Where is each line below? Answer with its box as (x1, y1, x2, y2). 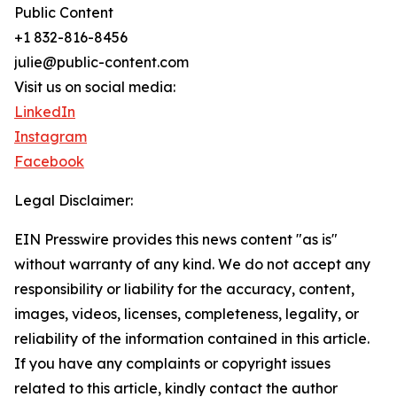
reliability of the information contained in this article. (14, 330, 370, 348)
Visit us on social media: (14, 78, 175, 97)
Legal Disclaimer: (14, 191, 133, 210)
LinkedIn (14, 103, 75, 121)
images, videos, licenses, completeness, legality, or (14, 305, 359, 323)
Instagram (14, 128, 87, 146)
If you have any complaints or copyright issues (14, 354, 331, 373)
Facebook (14, 152, 84, 171)
